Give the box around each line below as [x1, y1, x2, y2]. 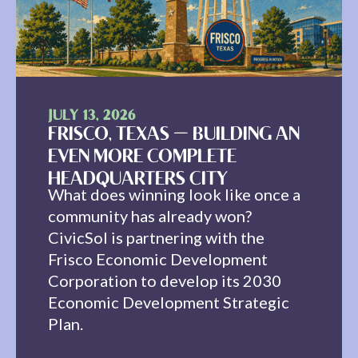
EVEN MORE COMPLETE [48, 148, 237, 167]
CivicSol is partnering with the [48, 227, 265, 247]
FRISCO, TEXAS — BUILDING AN [48, 125, 300, 145]
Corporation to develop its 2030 [48, 270, 281, 290]
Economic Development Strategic [48, 292, 289, 312]
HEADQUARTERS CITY [48, 170, 228, 189]
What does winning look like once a [48, 184, 300, 204]
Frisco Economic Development [48, 249, 268, 268]
